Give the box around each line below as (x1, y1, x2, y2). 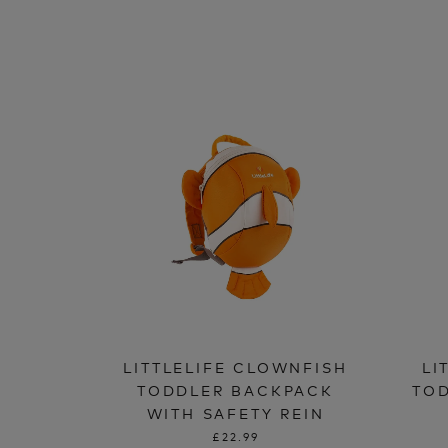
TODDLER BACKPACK (137, 379, 334, 399)
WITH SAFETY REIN (146, 402, 325, 422)
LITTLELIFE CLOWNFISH (123, 356, 348, 376)
